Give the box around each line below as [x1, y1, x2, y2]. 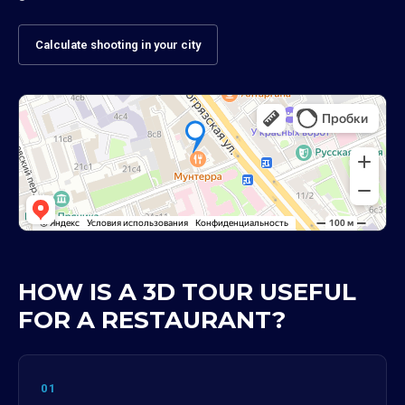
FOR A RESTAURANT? [18, 306, 286, 334]
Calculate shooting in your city [35, 38, 201, 52]
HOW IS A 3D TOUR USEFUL [18, 278, 356, 306]
